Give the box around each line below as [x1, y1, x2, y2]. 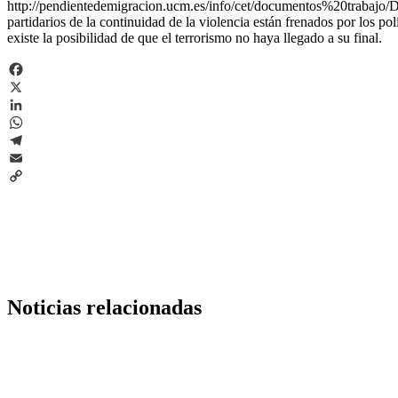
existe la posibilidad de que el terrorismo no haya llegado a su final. [7, 29, 382, 45]
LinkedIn [7, 114, 59, 130]
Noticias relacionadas [7, 295, 202, 319]
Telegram [7, 149, 60, 165]
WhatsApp [7, 131, 68, 147]
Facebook [7, 78, 62, 94]
